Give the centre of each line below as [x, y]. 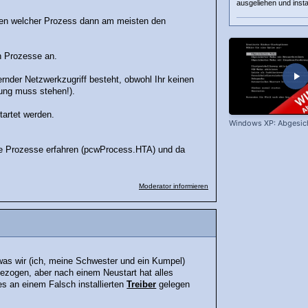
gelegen [173, 284]
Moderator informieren [174, 186]
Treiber [142, 284]
